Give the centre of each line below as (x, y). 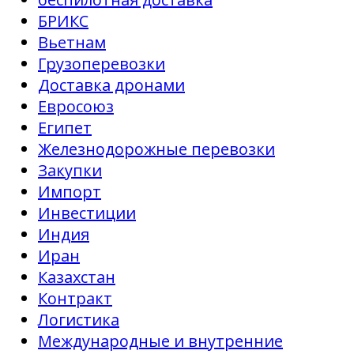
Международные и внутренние (160, 341)
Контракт (75, 299)
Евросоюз (76, 107)
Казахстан (77, 277)
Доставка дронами (111, 85)
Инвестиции (87, 213)
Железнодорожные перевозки (156, 149)
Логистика (79, 320)
